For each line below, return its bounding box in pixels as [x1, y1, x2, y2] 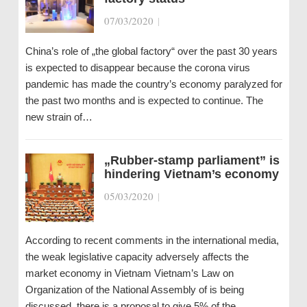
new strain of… [25, 111, 93, 123]
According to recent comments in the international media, [25, 234, 279, 246]
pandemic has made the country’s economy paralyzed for [25, 78, 282, 90]
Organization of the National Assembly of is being [25, 284, 244, 295]
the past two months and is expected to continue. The [25, 95, 263, 106]
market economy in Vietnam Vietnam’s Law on [25, 267, 234, 279]
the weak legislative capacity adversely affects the [25, 251, 249, 262]
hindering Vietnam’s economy [103, 167, 279, 181]
